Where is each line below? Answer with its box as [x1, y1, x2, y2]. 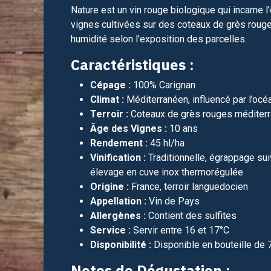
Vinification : [90, 151, 146, 163]
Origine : [90, 180, 129, 192]
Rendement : [90, 137, 148, 149]
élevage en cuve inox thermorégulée [90, 166, 243, 178]
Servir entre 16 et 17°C [131, 224, 229, 236]
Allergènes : [90, 209, 146, 221]
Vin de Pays [146, 195, 200, 207]
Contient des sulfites [146, 209, 237, 221]
